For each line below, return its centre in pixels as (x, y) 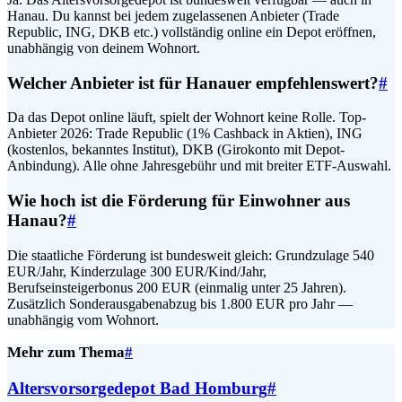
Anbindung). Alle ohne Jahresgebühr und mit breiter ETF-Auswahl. (199, 166)
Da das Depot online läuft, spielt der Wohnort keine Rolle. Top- (187, 118)
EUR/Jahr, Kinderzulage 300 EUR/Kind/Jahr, (137, 271)
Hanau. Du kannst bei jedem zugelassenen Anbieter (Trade (173, 15)
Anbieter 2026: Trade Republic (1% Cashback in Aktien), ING (185, 134)
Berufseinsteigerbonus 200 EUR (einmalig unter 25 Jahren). (177, 287)
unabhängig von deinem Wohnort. (104, 48)
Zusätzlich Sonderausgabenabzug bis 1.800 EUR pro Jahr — (180, 303)
